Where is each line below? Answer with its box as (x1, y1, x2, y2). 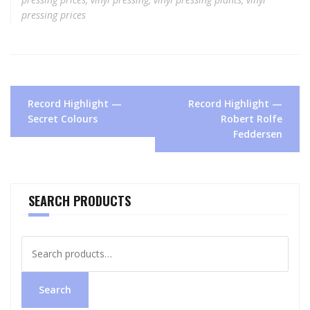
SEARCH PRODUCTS (28, 191, 131, 210)
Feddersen (233, 127, 282, 140)
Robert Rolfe (221, 111, 282, 125)
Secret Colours (28, 111, 98, 125)
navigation (10, 98, 77, 121)
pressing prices (21, 8, 86, 21)
